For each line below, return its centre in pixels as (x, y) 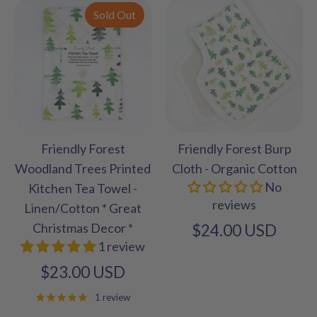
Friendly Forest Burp (234, 148)
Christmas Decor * (83, 227)
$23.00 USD (83, 272)
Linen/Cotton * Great (83, 208)
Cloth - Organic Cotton (234, 168)
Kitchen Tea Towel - (83, 188)
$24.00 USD (234, 230)
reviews (234, 204)
